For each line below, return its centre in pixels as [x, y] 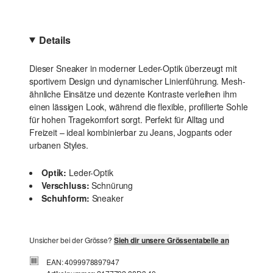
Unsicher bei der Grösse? [72, 240]
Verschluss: [66, 185]
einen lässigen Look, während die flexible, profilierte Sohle [139, 107]
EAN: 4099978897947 [83, 262]
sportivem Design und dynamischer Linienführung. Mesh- [137, 81]
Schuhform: [66, 198]
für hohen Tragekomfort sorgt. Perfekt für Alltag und [127, 119]
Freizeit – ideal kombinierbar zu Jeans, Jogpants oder [131, 132]
